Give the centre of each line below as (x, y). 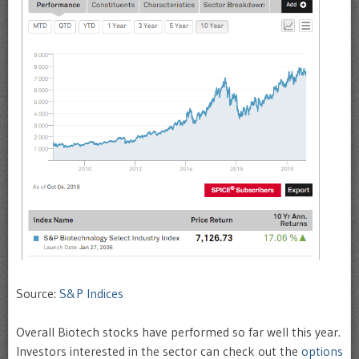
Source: (38, 293)
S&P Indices (91, 293)
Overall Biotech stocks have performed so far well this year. (178, 331)
